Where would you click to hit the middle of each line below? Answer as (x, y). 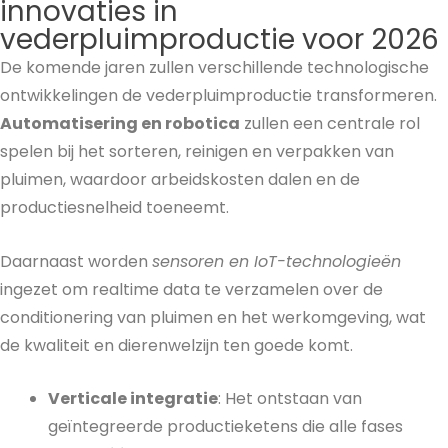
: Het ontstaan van (290, 399)
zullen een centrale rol (330, 123)
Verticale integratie (133, 399)
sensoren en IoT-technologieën (276, 261)
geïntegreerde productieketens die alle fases (225, 427)
